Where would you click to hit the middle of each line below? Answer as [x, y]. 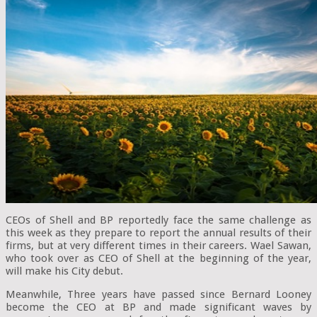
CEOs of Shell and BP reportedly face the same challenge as [158, 220]
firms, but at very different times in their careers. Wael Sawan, [158, 246]
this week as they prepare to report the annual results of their [158, 233]
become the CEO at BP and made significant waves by [158, 307]
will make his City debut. [64, 271]
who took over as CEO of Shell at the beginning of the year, [158, 259]
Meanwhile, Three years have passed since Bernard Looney [158, 295]
